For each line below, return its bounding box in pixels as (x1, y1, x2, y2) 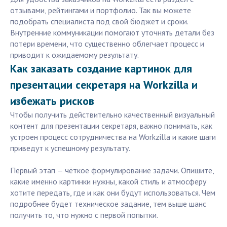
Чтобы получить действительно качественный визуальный (10, 109, 215, 120)
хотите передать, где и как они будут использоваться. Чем (10, 187, 215, 198)
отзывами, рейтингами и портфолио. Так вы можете (10, 5, 191, 16)
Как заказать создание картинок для (10, 61, 192, 76)
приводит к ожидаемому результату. (10, 50, 139, 60)
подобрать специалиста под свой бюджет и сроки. (10, 16, 188, 27)
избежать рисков (10, 94, 94, 108)
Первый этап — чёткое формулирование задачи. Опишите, (10, 165, 214, 176)
